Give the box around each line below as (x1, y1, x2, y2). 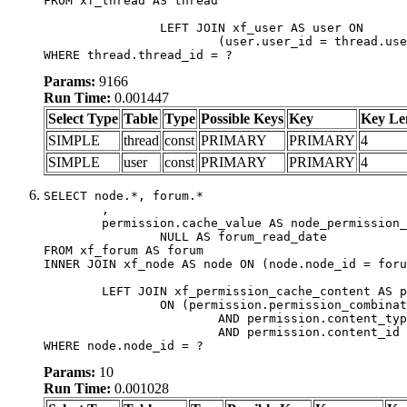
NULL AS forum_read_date (44, 229, 160, 243)
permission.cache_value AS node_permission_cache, (44, 215, 102, 230)
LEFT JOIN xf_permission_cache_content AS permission (44, 283, 102, 298)
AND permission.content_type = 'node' (44, 311, 218, 325)
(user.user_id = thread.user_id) (44, 34, 218, 48)
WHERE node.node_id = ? (44, 338, 203, 352)
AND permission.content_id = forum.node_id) (44, 324, 218, 339)
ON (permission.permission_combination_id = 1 (44, 297, 160, 312)
